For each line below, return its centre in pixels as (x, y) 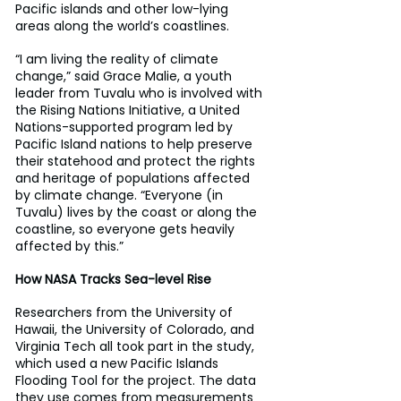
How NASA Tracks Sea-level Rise (113, 279)
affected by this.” (69, 246)
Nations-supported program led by (126, 127)
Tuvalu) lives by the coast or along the (138, 212)
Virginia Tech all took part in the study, (137, 346)
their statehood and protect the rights (137, 161)
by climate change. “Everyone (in (121, 195)
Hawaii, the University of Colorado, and (137, 329)
